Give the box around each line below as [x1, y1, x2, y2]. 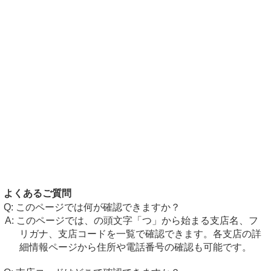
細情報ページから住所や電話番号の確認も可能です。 [19, 242, 252, 252]
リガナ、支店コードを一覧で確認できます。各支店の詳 [19, 229, 261, 239]
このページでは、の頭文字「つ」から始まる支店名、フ [16, 215, 258, 226]
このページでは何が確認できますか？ [16, 202, 180, 212]
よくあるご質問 [4, 188, 71, 198]
